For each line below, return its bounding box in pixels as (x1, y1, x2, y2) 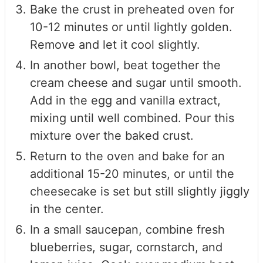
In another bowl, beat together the (30, 58, 221, 72)
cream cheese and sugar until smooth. (30, 75, 242, 90)
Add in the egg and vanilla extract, (30, 93, 221, 107)
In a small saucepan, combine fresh (30, 222, 225, 237)
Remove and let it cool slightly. (30, 37, 200, 52)
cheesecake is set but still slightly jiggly (30, 184, 249, 198)
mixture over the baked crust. (30, 128, 194, 143)
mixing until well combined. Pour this (30, 110, 234, 125)
